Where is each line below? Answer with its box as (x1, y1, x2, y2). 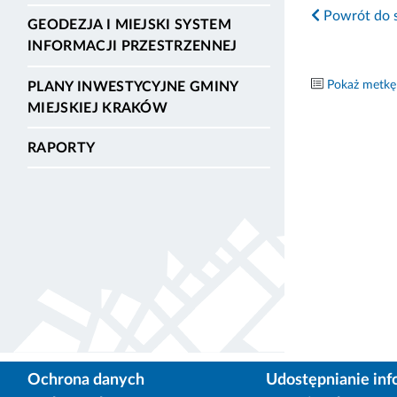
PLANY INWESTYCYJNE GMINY (27, 79, 238, 94)
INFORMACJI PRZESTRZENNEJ (27, 39, 237, 54)
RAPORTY (27, 140, 96, 155)
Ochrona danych (27, 372, 144, 389)
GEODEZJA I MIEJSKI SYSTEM (27, 18, 232, 33)
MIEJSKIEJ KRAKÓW (27, 100, 168, 115)
